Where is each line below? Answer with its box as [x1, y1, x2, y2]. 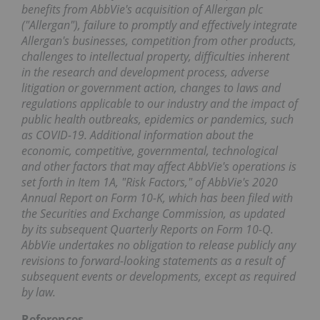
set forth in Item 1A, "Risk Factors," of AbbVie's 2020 [21, 174, 278, 191]
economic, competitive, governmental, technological [21, 143, 278, 159]
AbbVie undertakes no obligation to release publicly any [21, 237, 296, 254]
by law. [21, 284, 56, 301]
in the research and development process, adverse [21, 64, 269, 81]
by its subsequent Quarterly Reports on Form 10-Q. [21, 221, 274, 238]
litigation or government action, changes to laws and [21, 80, 281, 96]
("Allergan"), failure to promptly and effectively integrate [21, 17, 297, 34]
